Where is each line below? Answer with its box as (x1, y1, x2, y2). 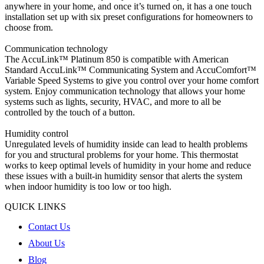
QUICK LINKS (5, 201, 66, 212)
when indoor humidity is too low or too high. (5, 181, 171, 192)
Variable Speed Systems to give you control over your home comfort (5, 75, 259, 85)
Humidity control (5, 128, 68, 138)
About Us (28, 237, 65, 248)
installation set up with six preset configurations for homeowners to (5, 11, 253, 22)
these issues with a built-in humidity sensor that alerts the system (5, 170, 242, 181)
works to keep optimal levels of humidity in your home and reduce (5, 160, 251, 170)
